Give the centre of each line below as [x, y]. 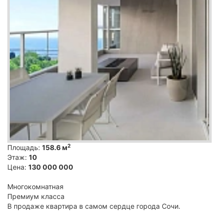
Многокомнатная [35, 186]
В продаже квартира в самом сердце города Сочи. [94, 206]
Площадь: [25, 147]
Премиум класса [36, 196]
